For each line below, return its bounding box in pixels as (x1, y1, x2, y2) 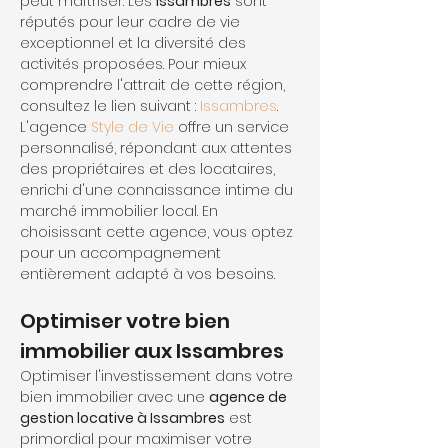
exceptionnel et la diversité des (20, 33, 250, 53)
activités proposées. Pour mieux (20, 54, 250, 74)
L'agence (20, 117, 91, 137)
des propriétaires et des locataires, (20, 159, 279, 179)
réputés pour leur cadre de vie (20, 12, 244, 32)
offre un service (174, 117, 293, 137)
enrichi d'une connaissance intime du (20, 180, 297, 200)
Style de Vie (91, 117, 174, 137)
